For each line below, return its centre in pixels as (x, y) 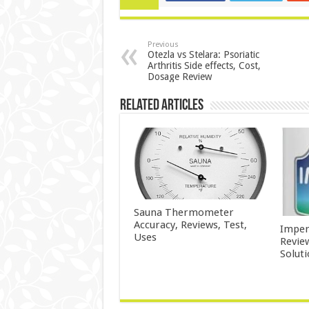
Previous (163, 45)
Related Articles (161, 106)
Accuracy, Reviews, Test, (190, 225)
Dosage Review (179, 77)
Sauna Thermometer (183, 212)
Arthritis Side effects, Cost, (204, 66)
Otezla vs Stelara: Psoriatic (203, 55)
